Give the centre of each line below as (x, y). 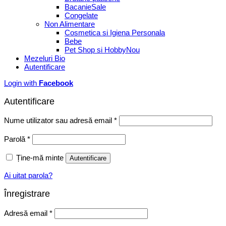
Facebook (56, 83)
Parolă (16, 139)
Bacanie (78, 7)
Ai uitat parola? (28, 175)
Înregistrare (27, 193)
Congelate (81, 15)
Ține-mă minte (40, 157)
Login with (21, 83)
